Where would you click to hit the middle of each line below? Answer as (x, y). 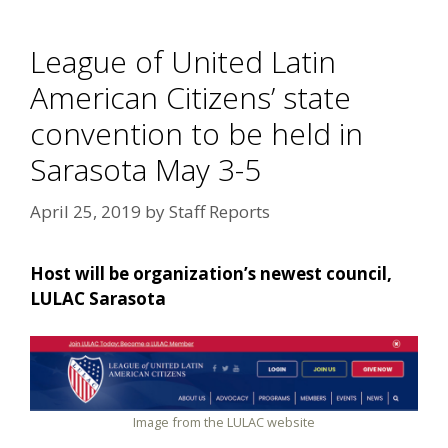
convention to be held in (196, 134)
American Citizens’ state (190, 98)
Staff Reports (219, 211)
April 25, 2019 (85, 211)
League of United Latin (183, 62)
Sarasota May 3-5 (145, 170)
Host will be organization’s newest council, (211, 273)
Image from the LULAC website (224, 422)
